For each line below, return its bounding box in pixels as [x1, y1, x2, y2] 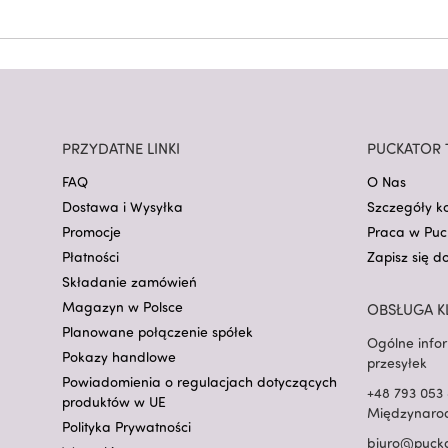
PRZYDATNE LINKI [62, 139, 180, 159]
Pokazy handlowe [62, 348, 176, 366]
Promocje [62, 223, 121, 241]
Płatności [62, 248, 119, 266]
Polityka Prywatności [62, 418, 191, 436]
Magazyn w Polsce [62, 298, 183, 316]
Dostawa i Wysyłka [62, 198, 183, 216]
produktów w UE [62, 393, 166, 411]
